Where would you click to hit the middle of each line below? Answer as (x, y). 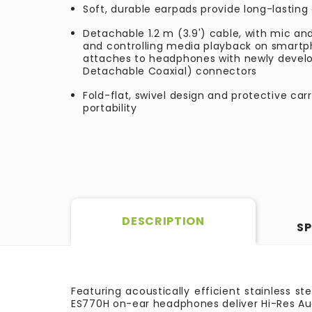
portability (110, 108)
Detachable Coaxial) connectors (170, 71)
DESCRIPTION (163, 221)
